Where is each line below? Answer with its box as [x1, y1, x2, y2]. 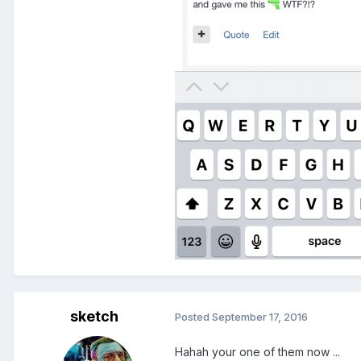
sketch [70, 307, 118, 325]
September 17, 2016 [212, 310, 308, 324]
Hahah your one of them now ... [175, 344, 343, 359]
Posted [175, 310, 212, 324]
